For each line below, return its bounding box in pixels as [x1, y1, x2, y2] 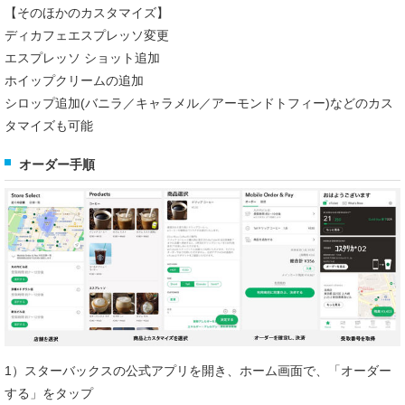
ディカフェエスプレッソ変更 [5, 27, 169, 42]
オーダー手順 [19, 156, 95, 172]
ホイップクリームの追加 [5, 72, 144, 88]
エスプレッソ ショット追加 [5, 50, 160, 65]
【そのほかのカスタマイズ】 [5, 5, 169, 20]
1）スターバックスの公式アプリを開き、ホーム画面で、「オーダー [5, 363, 391, 379]
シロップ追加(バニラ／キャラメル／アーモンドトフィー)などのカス [5, 95, 393, 110]
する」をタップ [5, 386, 93, 401]
